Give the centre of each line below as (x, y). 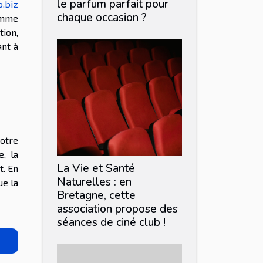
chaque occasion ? (102, 17)
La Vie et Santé (96, 168)
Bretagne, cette (96, 195)
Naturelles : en (94, 182)
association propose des (117, 209)
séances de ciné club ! (111, 222)
